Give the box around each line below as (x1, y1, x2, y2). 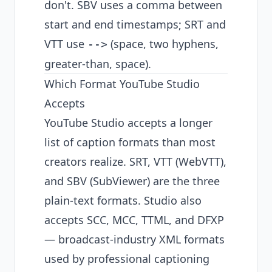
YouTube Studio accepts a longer (44, 115, 212, 130)
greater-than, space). (44, 56, 151, 71)
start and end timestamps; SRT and (44, 17, 226, 32)
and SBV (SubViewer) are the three (44, 174, 220, 188)
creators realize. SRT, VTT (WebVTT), (44, 154, 226, 169)
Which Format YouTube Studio (44, 76, 200, 91)
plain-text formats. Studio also (44, 193, 202, 208)
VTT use (44, 36, 87, 51)
